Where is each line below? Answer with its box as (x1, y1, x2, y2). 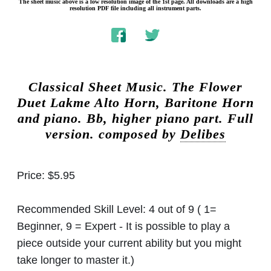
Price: (17, 169, 48, 182)
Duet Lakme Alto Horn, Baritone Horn (17, 96, 254, 111)
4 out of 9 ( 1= (149, 203, 217, 216)
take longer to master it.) (17, 254, 134, 267)
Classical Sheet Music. (28, 80, 172, 95)
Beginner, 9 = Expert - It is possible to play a (17, 220, 230, 233)
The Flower (172, 80, 243, 95)
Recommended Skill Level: (17, 203, 149, 216)
